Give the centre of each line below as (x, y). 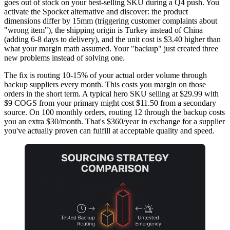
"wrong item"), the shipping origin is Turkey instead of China (103, 30)
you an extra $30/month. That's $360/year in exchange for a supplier (114, 121)
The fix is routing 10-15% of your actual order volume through (106, 75)
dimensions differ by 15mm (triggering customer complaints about (111, 21)
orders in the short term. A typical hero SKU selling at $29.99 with (111, 93)
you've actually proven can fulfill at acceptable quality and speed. (109, 130)
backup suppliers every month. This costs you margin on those (105, 84)
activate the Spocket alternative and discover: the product (96, 11)
